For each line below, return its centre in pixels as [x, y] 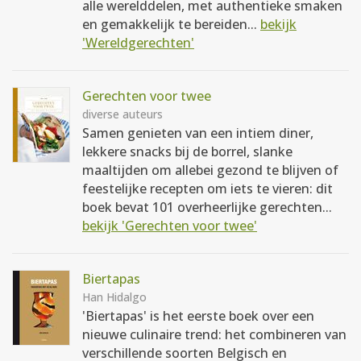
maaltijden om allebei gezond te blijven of [210, 170]
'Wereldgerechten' [138, 43]
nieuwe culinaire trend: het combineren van [214, 334]
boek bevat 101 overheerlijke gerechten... [207, 207]
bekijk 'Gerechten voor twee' [170, 226]
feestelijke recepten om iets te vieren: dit [207, 189]
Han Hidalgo [114, 297]
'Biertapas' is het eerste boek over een [198, 316]
